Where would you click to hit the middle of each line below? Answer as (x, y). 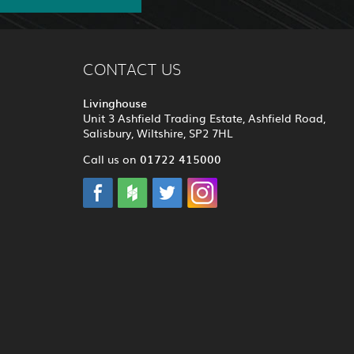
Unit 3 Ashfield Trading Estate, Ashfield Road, (204, 118)
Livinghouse (115, 103)
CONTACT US (132, 71)
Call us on (111, 159)
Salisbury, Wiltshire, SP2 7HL (158, 133)
